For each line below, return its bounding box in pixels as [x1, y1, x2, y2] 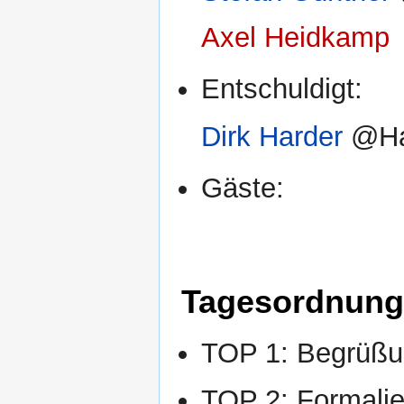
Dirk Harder [201, 120, 344, 152]
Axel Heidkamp [201, 22, 390, 54]
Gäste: [201, 171, 285, 204]
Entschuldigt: [201, 73, 363, 106]
